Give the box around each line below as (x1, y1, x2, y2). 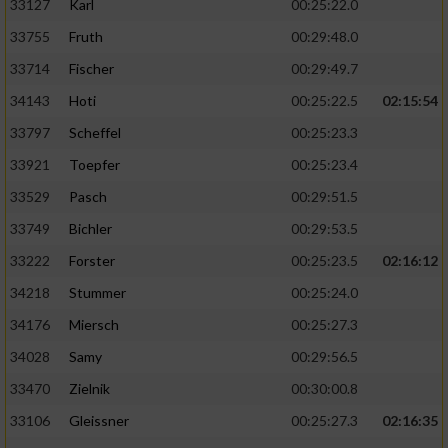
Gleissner (69, 412, 129, 430)
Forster (69, 252, 115, 270)
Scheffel (69, 124, 121, 142)
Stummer (69, 284, 126, 302)
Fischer (69, 60, 114, 78)
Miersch (69, 316, 119, 334)
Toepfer (69, 156, 120, 174)
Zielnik (69, 380, 110, 398)
